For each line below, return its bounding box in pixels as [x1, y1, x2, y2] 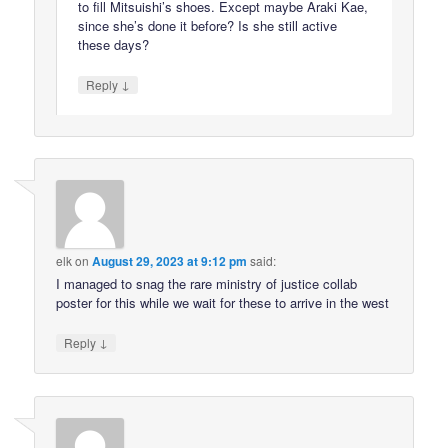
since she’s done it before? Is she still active [78, 15, 338, 35]
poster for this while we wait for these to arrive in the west [56, 293, 390, 313]
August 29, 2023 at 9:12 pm [92, 252, 248, 271]
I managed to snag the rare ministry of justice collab [56, 274, 358, 294]
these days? [78, 34, 150, 54]
